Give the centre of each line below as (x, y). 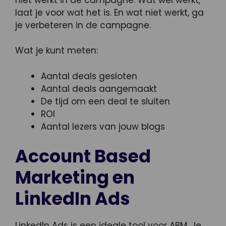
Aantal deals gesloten (89, 76)
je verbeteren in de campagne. (83, 25)
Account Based (83, 156)
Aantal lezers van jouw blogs (103, 126)
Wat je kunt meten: (56, 51)
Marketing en (75, 178)
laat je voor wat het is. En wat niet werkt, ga (109, 12)
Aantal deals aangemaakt (99, 89)
